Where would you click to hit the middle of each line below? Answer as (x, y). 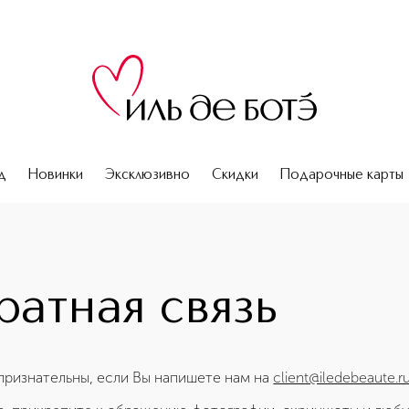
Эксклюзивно (147, 175)
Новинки (56, 175)
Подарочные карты (342, 175)
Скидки (235, 175)
